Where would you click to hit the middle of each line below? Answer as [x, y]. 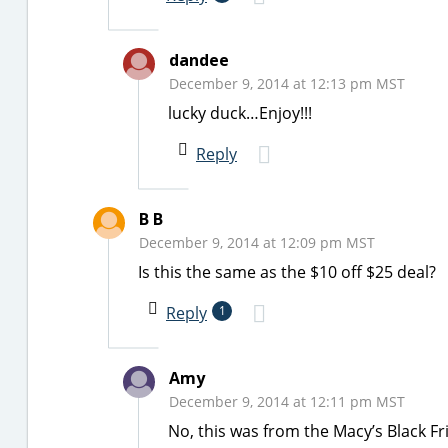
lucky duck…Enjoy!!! [240, 113]
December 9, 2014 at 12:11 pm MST [287, 401]
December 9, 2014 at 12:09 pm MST [257, 242]
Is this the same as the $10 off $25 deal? [287, 272]
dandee [199, 60]
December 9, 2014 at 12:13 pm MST [287, 83]
